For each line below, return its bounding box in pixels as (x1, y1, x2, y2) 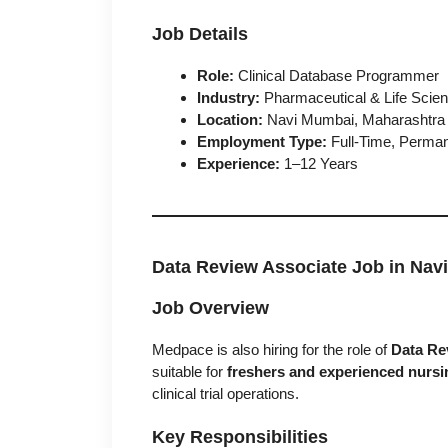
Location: (197, 110, 263, 128)
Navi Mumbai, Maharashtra (263, 110, 445, 128)
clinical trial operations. (152, 384, 299, 402)
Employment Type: (197, 132, 327, 150)
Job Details (152, 23, 248, 44)
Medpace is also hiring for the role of (152, 340, 391, 358)
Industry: (197, 88, 260, 106)
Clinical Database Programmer (234, 66, 439, 84)
